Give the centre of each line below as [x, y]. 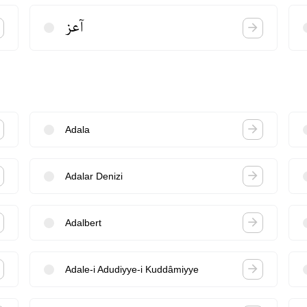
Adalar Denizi [94, 176]
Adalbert [83, 222]
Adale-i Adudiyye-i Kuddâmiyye [132, 269]
